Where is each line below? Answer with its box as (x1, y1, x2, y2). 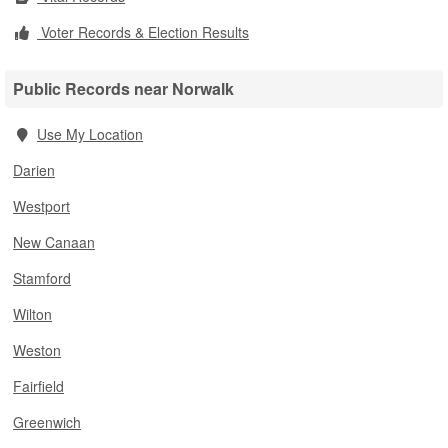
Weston (13, 340, 61, 360)
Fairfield (13, 376, 64, 396)
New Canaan (13, 232, 95, 252)
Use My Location (37, 124, 143, 144)
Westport (13, 196, 70, 216)
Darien (13, 160, 55, 180)
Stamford (13, 268, 71, 288)
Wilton (13, 304, 52, 324)
